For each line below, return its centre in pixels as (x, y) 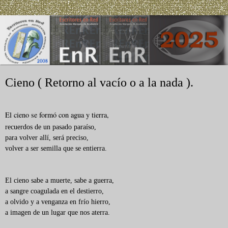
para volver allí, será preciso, (47, 138)
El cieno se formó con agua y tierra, (57, 115)
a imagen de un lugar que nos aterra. (58, 212)
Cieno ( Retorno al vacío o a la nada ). (99, 82)
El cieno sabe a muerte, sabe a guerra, (60, 180)
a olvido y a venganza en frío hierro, (58, 202)
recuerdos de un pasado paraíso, (52, 127)
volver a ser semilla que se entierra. (56, 148)
